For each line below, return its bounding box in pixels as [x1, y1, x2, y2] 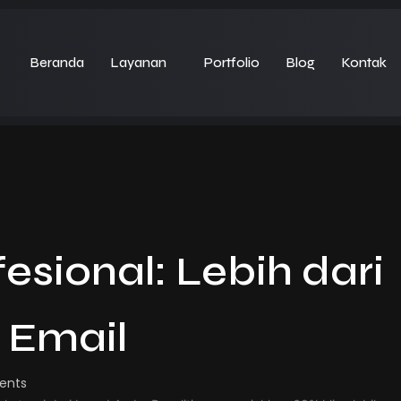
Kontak [341, 55, 387, 71]
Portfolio [203, 55, 260, 71]
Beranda [30, 55, 84, 71]
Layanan [110, 55, 166, 71]
